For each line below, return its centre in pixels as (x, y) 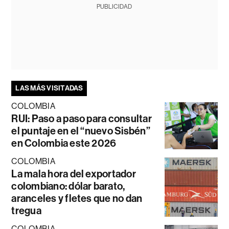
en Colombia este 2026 (64, 143)
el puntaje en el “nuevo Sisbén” (81, 131)
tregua (26, 210)
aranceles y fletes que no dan (77, 198)
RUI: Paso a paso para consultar (82, 118)
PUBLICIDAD (114, 6)
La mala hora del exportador (74, 174)
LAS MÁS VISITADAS (49, 88)
